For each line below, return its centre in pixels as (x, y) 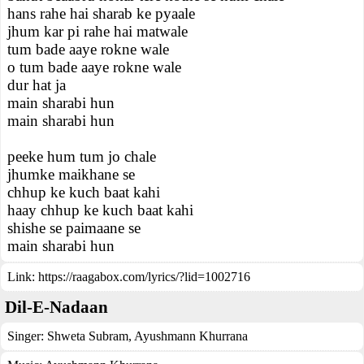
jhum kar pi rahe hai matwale (97, 31)
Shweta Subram (88, 336)
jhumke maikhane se (71, 174)
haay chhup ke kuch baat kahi (100, 210)
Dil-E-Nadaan (56, 307)
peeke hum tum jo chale (82, 156)
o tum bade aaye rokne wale (94, 67)
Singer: (27, 336)
